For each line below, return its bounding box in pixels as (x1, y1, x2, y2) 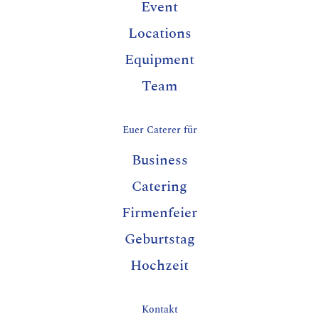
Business (131, 149, 188, 171)
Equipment (125, 48, 194, 70)
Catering (132, 175, 187, 197)
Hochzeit (130, 254, 189, 276)
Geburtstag (124, 228, 195, 250)
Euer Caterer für (122, 122, 197, 137)
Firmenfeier (122, 202, 197, 224)
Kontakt (141, 301, 178, 317)
